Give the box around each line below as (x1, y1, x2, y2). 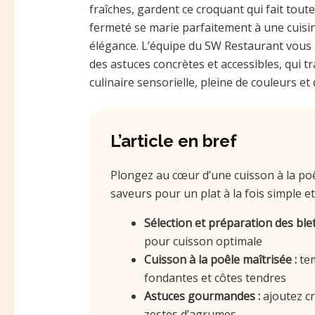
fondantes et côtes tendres (143, 269, 286, 285)
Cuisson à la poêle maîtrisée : (143, 251, 297, 267)
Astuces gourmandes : (143, 288, 260, 304)
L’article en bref (110, 130, 237, 151)
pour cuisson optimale (143, 233, 262, 249)
